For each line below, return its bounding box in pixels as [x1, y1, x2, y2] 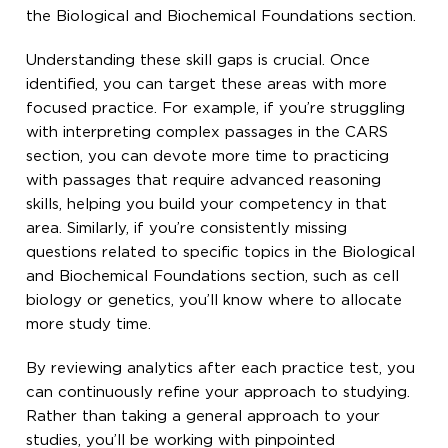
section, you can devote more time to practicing [26, 149, 390, 163]
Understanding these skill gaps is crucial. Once [26, 53, 371, 67]
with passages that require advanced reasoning [26, 173, 382, 187]
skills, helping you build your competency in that [26, 197, 388, 211]
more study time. [26, 317, 152, 331]
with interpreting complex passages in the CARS [26, 125, 389, 139]
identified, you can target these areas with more [26, 77, 388, 91]
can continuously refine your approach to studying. [26, 385, 411, 399]
